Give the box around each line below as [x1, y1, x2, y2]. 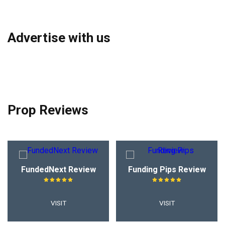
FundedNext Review [21, 165, 96, 175]
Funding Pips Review [128, 165, 206, 175]
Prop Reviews [8, 102, 88, 118]
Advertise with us [8, 30, 110, 46]
